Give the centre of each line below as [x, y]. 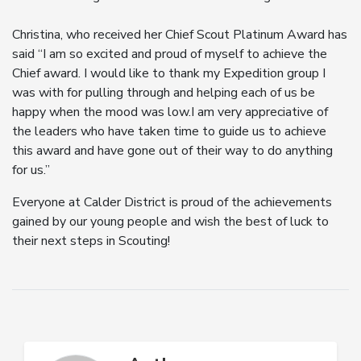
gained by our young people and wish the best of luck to [170, 222]
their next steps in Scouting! [91, 241]
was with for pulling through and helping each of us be [164, 93]
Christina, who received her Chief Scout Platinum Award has [180, 35]
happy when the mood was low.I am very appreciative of [170, 112]
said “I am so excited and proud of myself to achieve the [170, 54]
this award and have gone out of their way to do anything [172, 151]
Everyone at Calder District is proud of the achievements [172, 202]
